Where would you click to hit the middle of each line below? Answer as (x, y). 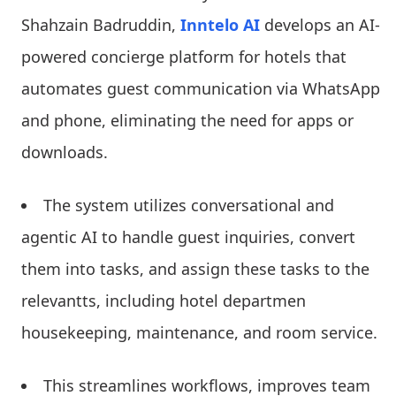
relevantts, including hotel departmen (164, 301)
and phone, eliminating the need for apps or (187, 121)
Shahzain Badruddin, (101, 25)
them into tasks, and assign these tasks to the (195, 269)
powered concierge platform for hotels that (184, 57)
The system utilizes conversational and (189, 206)
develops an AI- (322, 25)
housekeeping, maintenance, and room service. (202, 333)
